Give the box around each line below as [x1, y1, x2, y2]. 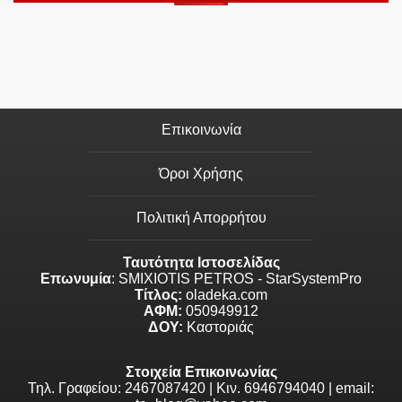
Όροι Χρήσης [159, 166, 243, 182]
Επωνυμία [40, 271, 111, 287]
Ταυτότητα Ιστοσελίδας [122, 255, 280, 271]
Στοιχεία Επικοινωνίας [125, 364, 277, 380]
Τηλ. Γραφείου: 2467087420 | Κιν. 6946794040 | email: [28, 380, 374, 397]
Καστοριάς [183, 319, 254, 336]
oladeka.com [182, 287, 267, 303]
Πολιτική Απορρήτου [135, 210, 267, 226]
